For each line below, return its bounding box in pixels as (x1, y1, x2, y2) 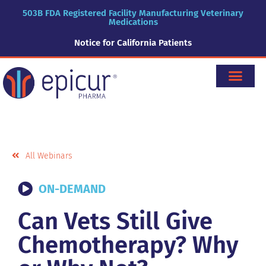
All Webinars (25, 150, 72, 161)
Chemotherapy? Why (18, 230, 238, 259)
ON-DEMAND (39, 181, 106, 196)
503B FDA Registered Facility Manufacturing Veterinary (23, 8, 243, 18)
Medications (108, 17, 158, 27)
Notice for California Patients (74, 37, 192, 48)
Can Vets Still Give (18, 207, 213, 236)
